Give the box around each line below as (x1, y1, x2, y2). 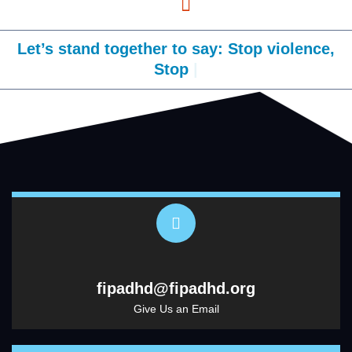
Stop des (141, 60, 207, 78)
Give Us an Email (133, 302, 219, 315)
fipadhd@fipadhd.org (97, 279, 255, 297)
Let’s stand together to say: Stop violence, (17, 40, 335, 57)
